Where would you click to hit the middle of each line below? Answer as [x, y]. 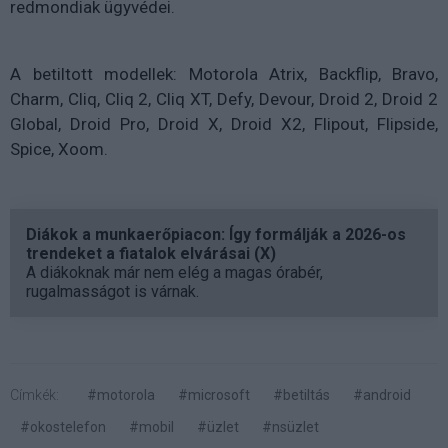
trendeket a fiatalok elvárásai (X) [151, 253]
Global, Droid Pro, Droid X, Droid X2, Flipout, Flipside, [224, 123]
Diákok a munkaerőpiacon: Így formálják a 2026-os [216, 234]
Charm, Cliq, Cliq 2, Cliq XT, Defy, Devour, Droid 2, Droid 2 [224, 98]
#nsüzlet [290, 426]
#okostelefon [63, 426]
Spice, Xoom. [59, 148]
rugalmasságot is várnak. [112, 291]
